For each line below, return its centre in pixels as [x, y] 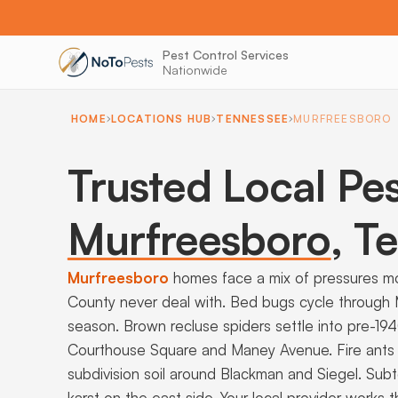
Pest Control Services [225, 55]
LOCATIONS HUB [161, 119]
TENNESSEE [253, 119]
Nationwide [195, 70]
